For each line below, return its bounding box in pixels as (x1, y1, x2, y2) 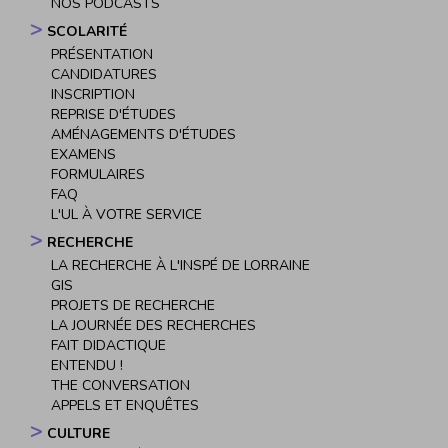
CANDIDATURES (51, 64, 157, 84)
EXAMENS (51, 144, 116, 164)
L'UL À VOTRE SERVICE (51, 204, 202, 224)
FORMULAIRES (51, 164, 145, 184)
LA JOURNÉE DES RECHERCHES (51, 315, 256, 335)
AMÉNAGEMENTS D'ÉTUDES (51, 124, 236, 144)
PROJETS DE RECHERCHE (51, 295, 215, 315)
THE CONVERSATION (51, 375, 190, 395)
